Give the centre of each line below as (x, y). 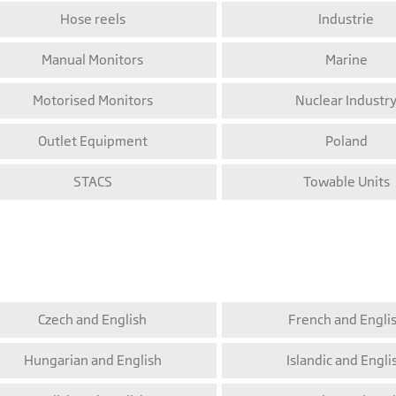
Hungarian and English (92, 361)
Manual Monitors (92, 60)
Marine (346, 60)
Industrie (346, 19)
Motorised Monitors (92, 101)
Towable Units (346, 182)
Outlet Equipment (92, 141)
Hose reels (92, 19)
